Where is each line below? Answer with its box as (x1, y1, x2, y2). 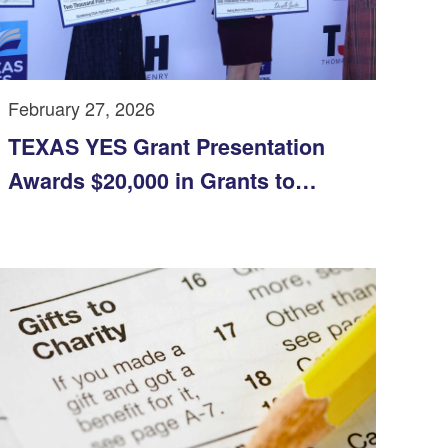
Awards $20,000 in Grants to (8, 165, 295, 197)
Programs (8, 233, 107, 265)
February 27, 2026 (8, 95, 155, 122)
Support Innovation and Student (8, 199, 331, 231)
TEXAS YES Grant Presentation (8, 131, 325, 163)
